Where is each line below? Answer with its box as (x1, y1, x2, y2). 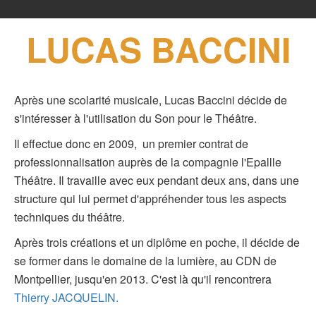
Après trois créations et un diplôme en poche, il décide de (14, 233, 300, 250)
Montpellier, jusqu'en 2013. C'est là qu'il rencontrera (14, 270, 272, 287)
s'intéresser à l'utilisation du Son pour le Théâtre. (14, 109, 257, 126)
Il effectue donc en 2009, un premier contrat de (14, 135, 248, 152)
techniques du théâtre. (14, 208, 125, 225)
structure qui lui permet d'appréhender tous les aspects (14, 190, 286, 207)
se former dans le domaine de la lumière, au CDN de (14, 252, 276, 269)
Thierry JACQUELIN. (14, 288, 119, 305)
